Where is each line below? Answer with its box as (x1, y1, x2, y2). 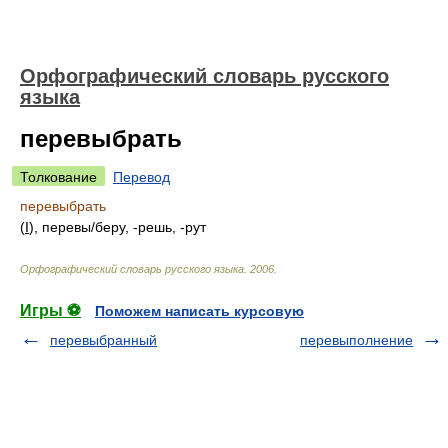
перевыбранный (50, 332, 157, 348)
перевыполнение (300, 332, 413, 348)
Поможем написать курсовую (95, 303, 304, 319)
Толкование (20, 169, 97, 185)
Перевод (113, 169, 170, 185)
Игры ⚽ (20, 302, 81, 319)
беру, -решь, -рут (95, 219, 206, 235)
